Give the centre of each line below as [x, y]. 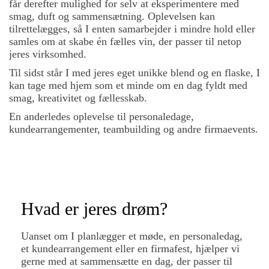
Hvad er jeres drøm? [94, 209]
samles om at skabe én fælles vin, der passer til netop [125, 41]
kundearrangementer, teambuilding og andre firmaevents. [134, 129]
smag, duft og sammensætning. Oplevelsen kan [112, 16]
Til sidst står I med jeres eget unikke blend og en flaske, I [134, 73]
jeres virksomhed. [48, 54]
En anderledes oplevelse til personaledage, [101, 116]
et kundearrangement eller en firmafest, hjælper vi [130, 249]
